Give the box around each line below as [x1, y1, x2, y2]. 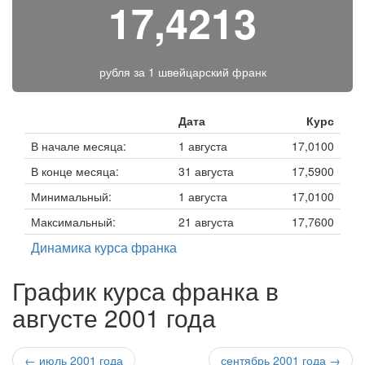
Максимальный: [31, 213, 116, 230]
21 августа [178, 213, 234, 230]
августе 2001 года [12, 300, 216, 335]
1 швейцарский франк [147, 64, 266, 80]
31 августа [178, 163, 234, 179]
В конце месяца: [31, 163, 119, 179]
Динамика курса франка [31, 238, 177, 257]
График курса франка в [12, 273, 279, 308]
